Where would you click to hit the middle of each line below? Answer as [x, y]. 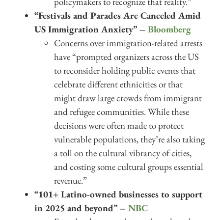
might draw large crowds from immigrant [128, 98]
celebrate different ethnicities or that [118, 84]
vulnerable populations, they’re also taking [129, 139]
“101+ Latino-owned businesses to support [118, 194]
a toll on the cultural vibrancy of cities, [123, 153]
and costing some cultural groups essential [129, 167]
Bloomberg [169, 29]
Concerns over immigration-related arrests [128, 43]
